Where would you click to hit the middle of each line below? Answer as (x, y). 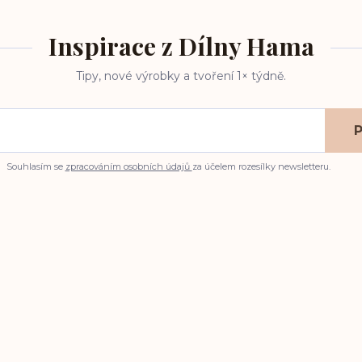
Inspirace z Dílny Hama (181, 46)
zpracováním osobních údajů (128, 166)
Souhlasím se (36, 166)
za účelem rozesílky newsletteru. (261, 166)
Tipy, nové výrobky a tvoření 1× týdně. (181, 76)
